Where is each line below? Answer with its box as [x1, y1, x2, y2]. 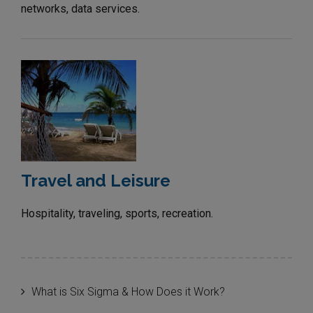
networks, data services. [21, 1, 140, 15]
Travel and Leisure [21, 170, 170, 191]
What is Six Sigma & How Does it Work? [31, 284, 225, 298]
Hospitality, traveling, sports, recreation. [21, 206, 213, 220]
